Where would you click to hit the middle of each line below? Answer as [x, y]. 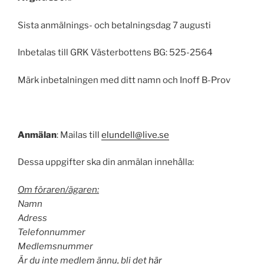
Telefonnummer [52, 232]
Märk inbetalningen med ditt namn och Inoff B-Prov [124, 80]
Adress [32, 218]
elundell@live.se [135, 135]
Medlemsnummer [55, 246]
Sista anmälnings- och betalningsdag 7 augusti [114, 25]
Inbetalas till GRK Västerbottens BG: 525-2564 [115, 53]
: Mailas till [79, 135]
